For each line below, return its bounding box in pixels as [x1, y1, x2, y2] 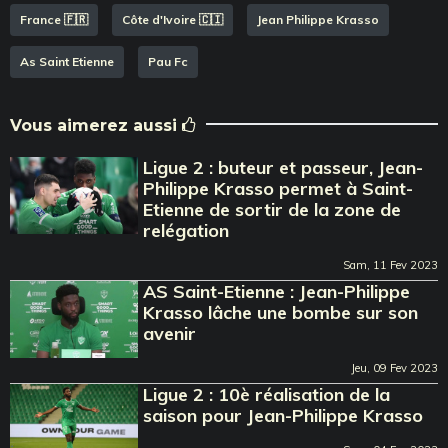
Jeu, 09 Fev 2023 [351, 360, 438, 375]
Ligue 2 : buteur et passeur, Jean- [143, 155, 424, 179]
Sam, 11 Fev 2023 [343, 257, 438, 272]
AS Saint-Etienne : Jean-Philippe [143, 279, 411, 303]
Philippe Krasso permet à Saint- [143, 176, 414, 200]
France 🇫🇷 [20, 11, 88, 27]
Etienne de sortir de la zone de [143, 197, 402, 221]
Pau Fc [148, 53, 188, 69]
